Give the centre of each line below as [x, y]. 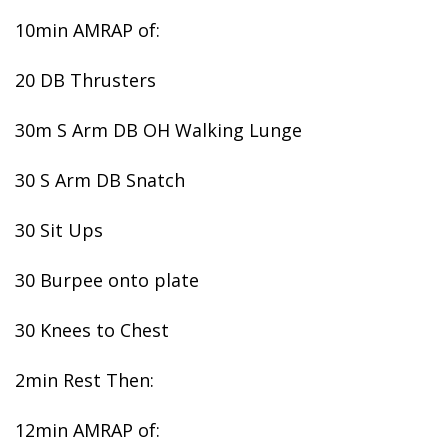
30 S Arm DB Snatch [100, 180]
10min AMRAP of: [87, 30]
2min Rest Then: [84, 380]
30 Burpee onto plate [107, 280]
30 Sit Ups [59, 230]
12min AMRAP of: [87, 430]
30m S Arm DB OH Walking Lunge [158, 130]
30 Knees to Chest [92, 330]
